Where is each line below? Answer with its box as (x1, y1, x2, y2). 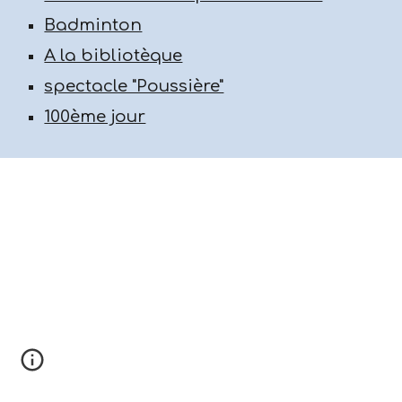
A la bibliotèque (44, 47, 183, 65)
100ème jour (44, 108, 146, 126)
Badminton (44, 16, 143, 34)
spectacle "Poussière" (44, 77, 224, 95)
